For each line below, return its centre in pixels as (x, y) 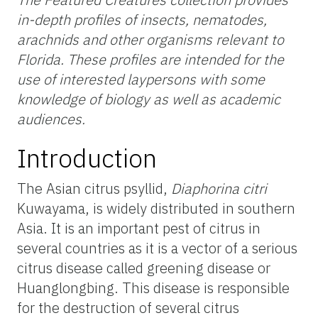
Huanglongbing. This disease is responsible (153, 287)
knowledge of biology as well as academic (149, 99)
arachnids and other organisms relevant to (150, 39)
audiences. (51, 119)
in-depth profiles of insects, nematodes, (142, 19)
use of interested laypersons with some (141, 79)
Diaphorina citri (219, 188)
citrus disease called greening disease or (144, 268)
